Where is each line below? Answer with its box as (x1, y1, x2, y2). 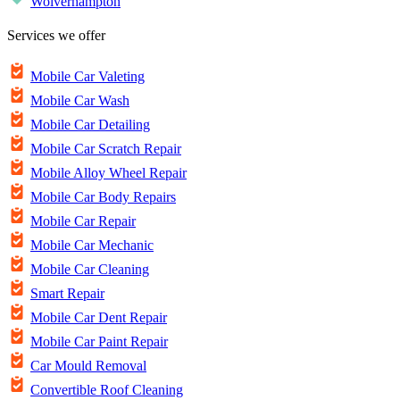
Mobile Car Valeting (30, 69, 145, 85)
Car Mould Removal (30, 358, 146, 374)
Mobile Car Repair (30, 213, 136, 229)
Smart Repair (30, 286, 104, 302)
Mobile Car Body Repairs (30, 189, 176, 205)
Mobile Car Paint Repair (30, 334, 168, 350)
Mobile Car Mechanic (30, 237, 154, 254)
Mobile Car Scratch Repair (30, 141, 181, 157)
